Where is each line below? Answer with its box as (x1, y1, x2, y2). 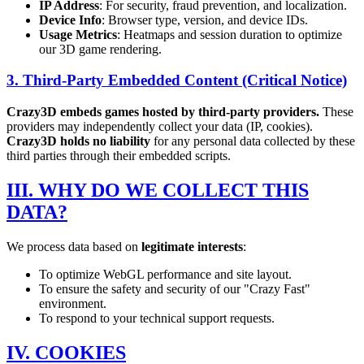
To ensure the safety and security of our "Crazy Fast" (39, 281, 310, 296)
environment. (39, 296, 106, 310)
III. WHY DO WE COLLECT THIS (6, 179, 309, 201)
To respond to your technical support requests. (39, 310, 275, 325)
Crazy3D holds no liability (6, 134, 150, 149)
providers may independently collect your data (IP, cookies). (6, 119, 313, 134)
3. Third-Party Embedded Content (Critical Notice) (6, 71, 347, 89)
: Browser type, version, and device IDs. (102, 12, 308, 27)
